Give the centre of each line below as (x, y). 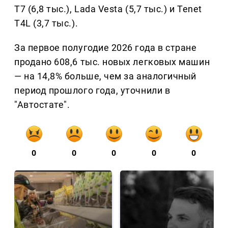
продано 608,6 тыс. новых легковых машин (112, 62)
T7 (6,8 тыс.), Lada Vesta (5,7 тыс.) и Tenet (108, 9)
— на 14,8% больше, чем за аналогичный (105, 76)
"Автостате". (42, 105)
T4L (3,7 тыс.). (46, 23)
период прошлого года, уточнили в (92, 91)
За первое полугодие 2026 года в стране (106, 48)
